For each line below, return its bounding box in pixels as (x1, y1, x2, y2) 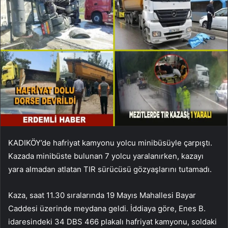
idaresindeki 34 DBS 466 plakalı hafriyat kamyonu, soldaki (8, 216, 217, 226)
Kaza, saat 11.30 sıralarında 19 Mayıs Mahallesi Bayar (8, 190, 196, 200)
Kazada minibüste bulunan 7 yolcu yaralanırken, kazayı (8, 151, 204, 161)
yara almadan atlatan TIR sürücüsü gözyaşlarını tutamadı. (8, 164, 212, 174)
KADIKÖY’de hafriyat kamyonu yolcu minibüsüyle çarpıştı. (8, 137, 212, 148)
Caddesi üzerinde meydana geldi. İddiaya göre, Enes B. (8, 203, 206, 213)
